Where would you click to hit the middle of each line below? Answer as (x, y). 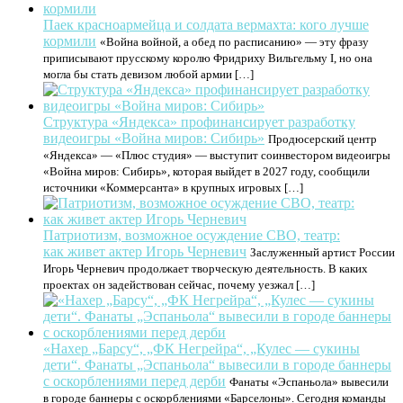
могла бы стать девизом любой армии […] (148, 74)
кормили (70, 41)
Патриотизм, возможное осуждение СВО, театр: (192, 235)
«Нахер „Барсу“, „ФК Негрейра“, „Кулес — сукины (201, 349)
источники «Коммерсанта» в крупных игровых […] (173, 188)
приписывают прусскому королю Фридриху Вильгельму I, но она (208, 58)
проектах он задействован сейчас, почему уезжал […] (179, 285)
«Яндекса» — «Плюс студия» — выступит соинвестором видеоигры (217, 155)
